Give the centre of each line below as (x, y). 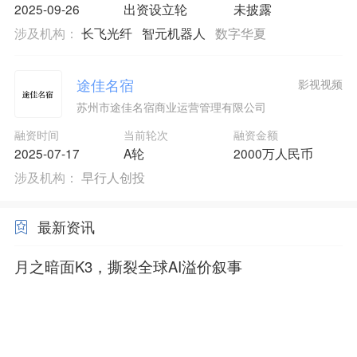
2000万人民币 (273, 153)
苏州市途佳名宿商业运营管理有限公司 (171, 106)
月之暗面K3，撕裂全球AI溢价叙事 (128, 266)
